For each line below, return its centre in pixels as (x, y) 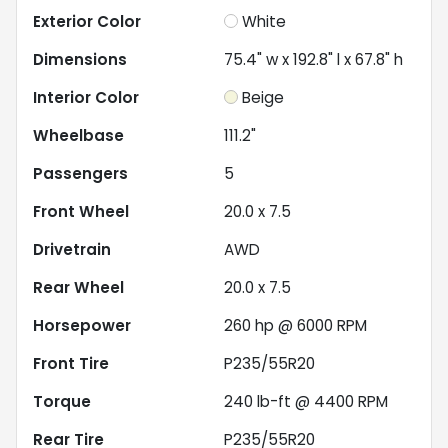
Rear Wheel (78, 287)
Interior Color (86, 97)
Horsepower (82, 325)
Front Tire (71, 363)
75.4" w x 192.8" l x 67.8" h (313, 59)
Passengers (80, 173)
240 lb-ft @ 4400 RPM (306, 401)
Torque (62, 401)
